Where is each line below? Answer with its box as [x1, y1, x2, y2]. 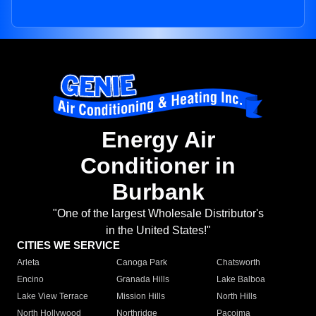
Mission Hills [116, 291, 166, 302]
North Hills [216, 291, 257, 302]
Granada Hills [116, 274, 170, 285]
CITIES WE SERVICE [17, 239, 120, 252]
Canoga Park [116, 257, 168, 268]
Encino [17, 274, 44, 285]
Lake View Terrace [17, 291, 88, 302]
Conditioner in [80, 153, 236, 179]
